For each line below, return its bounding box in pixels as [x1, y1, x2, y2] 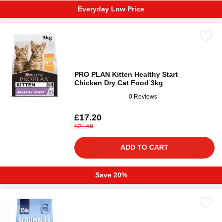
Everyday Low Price [78, 5, 144, 13]
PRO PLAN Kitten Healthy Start [74, 70, 178, 78]
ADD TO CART [120, 143, 168, 151]
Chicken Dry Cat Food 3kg [74, 79, 163, 87]
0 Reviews [129, 93, 157, 100]
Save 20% [95, 171, 127, 179]
